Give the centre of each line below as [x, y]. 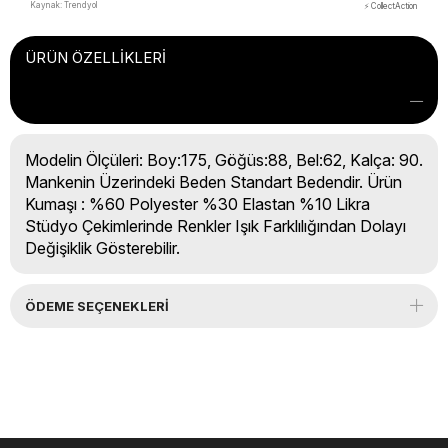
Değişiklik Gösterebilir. [102, 247]
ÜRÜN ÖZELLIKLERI [95, 57]
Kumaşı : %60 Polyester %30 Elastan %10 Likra [197, 203]
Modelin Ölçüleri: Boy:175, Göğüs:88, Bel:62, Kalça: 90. [224, 159]
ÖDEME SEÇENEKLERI [97, 305]
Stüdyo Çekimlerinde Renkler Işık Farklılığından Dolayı [215, 225]
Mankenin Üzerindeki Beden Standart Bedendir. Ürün [213, 181]
